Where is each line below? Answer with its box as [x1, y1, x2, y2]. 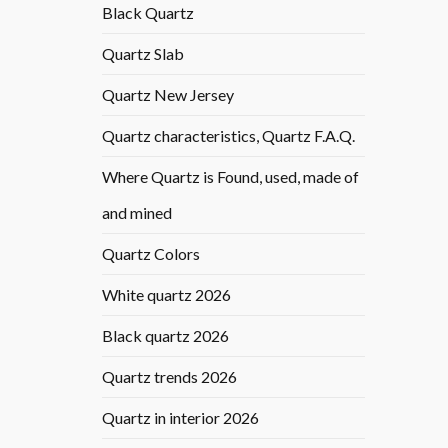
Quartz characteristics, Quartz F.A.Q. [102, 126, 355, 145]
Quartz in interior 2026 [102, 408, 259, 427]
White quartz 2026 [102, 285, 231, 304]
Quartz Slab [102, 44, 184, 63]
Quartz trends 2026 [102, 367, 237, 386]
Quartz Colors [102, 244, 200, 263]
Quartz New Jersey [102, 85, 234, 104]
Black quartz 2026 [102, 326, 229, 345]
